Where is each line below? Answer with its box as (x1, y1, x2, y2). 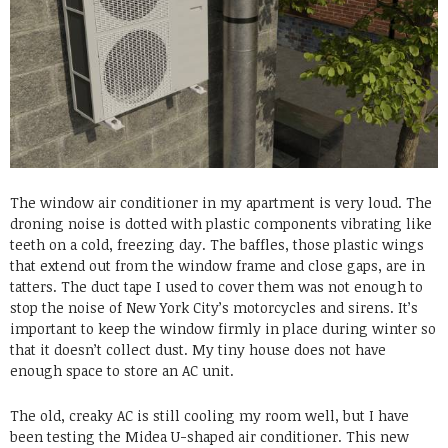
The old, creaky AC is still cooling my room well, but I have (10, 406, 409, 426)
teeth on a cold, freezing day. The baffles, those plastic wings (10, 235, 424, 255)
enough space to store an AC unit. (10, 361, 234, 381)
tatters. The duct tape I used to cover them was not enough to (10, 277, 423, 297)
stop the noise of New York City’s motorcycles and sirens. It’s (10, 298, 418, 318)
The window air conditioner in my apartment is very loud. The (10, 193, 432, 213)
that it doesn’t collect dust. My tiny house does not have (10, 340, 386, 360)
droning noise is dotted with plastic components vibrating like (10, 214, 432, 234)
